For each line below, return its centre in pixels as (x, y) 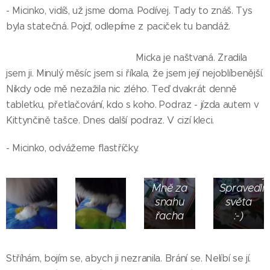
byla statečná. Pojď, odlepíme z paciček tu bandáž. (134, 26)
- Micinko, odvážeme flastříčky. (73, 148)
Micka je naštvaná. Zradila (127, 58)
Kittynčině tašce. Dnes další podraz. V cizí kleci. (110, 120)
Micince (239, 132)
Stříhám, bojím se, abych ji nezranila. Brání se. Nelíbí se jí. (129, 258)
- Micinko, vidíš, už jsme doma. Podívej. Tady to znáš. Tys (129, 11)
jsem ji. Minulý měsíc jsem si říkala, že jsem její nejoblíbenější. (135, 73)
